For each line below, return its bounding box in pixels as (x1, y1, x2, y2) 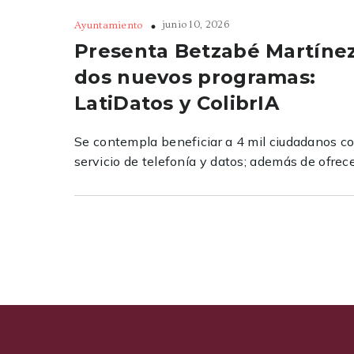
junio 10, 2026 (161, 18, 229, 30)
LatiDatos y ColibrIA (74, 91, 280, 115)
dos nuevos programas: (74, 65, 316, 88)
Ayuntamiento (74, 19, 143, 31)
